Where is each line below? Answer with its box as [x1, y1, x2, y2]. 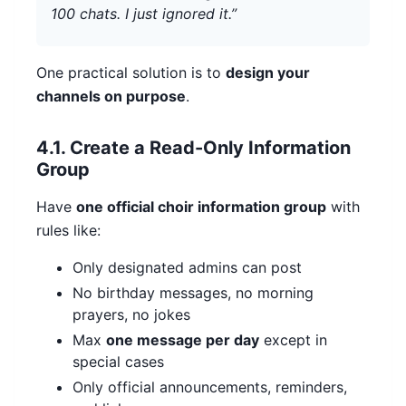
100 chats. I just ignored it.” [51, 5, 237, 24]
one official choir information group [76, 198, 326, 217]
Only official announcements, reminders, [72, 378, 347, 397]
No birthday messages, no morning [72, 284, 314, 303]
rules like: [36, 221, 101, 240]
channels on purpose [36, 87, 186, 106]
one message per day [106, 331, 259, 350]
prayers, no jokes [72, 305, 190, 324]
